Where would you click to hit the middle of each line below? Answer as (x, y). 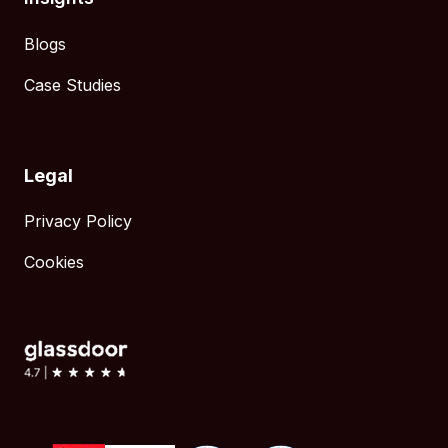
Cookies (54, 262)
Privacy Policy (78, 221)
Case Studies (72, 85)
